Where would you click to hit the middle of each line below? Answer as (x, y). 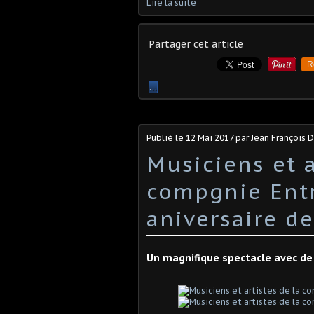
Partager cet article (196, 44)
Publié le (166, 138)
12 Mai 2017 (210, 138)
